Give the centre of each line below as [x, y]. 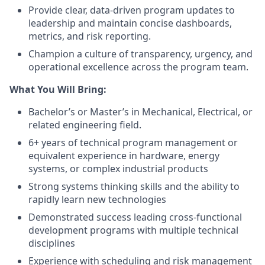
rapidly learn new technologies [97, 199]
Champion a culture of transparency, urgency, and [140, 54]
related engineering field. [85, 125]
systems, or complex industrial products [118, 169]
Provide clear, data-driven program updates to [132, 10]
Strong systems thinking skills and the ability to [134, 186]
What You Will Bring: [58, 89]
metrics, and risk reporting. [90, 36]
